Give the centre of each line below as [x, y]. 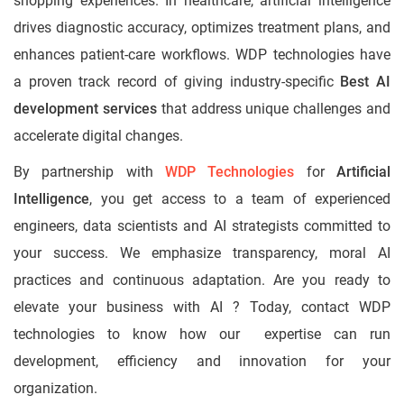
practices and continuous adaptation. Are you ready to [202, 280]
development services [85, 109]
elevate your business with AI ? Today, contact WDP [202, 308]
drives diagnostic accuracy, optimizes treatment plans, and [202, 28]
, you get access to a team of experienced [240, 199]
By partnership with [89, 172]
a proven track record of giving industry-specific [177, 82]
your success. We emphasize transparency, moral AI [202, 253]
